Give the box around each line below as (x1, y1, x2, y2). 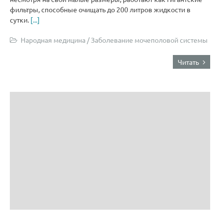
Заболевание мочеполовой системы (91, 35, 208, 44)
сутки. (10, 15, 30, 24)
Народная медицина (21, 35, 85, 44)
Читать (178, 57, 200, 66)
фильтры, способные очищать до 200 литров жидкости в (10, 5, 191, 14)
